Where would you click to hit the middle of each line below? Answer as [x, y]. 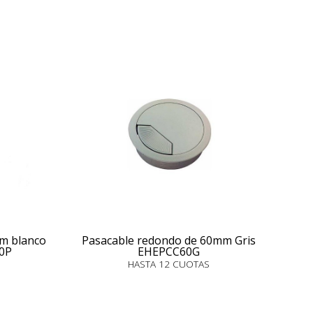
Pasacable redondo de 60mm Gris [168, 240]
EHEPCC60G [168, 252]
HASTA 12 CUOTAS [168, 264]
